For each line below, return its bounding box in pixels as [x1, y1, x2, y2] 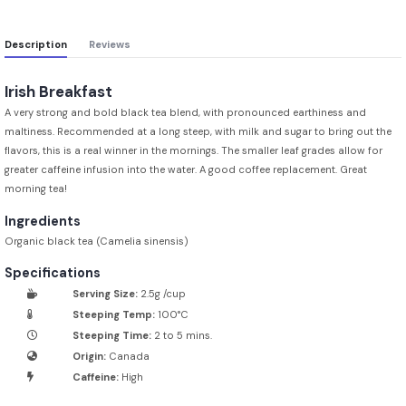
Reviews [88, 37, 131, 51]
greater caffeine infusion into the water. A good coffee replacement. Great [5, 162, 367, 176]
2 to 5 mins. [151, 329, 212, 343]
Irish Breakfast [5, 81, 112, 101]
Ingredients [5, 212, 81, 229]
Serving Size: [72, 287, 138, 301]
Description [5, 37, 67, 51]
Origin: [72, 350, 106, 363]
